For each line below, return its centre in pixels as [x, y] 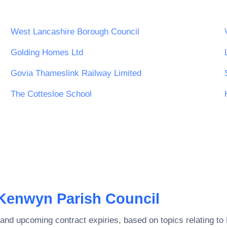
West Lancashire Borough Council [75, 31]
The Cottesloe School [51, 94]
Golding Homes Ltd [47, 52]
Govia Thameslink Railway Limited [76, 73]
